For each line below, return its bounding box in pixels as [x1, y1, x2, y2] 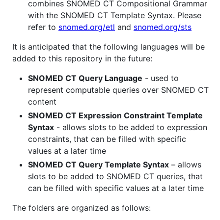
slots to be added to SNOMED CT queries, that [28, 171, 203, 182]
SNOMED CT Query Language [28, 73, 142, 83]
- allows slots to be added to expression [54, 122, 207, 133]
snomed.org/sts [134, 22, 192, 32]
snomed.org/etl [58, 22, 115, 32]
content [28, 97, 56, 107]
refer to [28, 22, 58, 32]
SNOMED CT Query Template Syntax [28, 160, 169, 170]
